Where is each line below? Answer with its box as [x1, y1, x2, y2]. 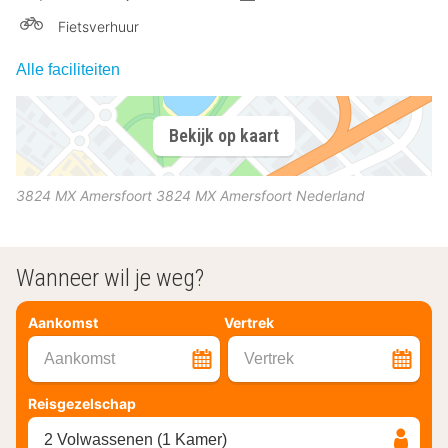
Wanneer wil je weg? [16, 263, 204, 292]
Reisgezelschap [28, 394, 136, 412]
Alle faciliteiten [16, 60, 120, 78]
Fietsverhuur [58, 17, 139, 35]
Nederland [296, 186, 365, 204]
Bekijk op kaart [169, 125, 279, 147]
